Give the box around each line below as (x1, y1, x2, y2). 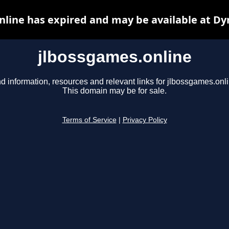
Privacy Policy (122, 116, 167, 124)
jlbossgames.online (37, 48, 192, 66)
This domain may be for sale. (62, 86, 167, 96)
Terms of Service (62, 116, 117, 124)
